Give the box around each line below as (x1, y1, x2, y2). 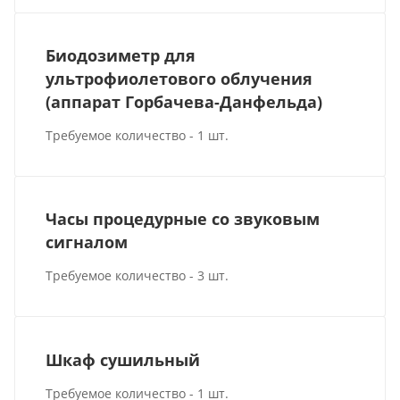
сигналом (46, 231, 129, 254)
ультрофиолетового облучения (46, 68, 313, 90)
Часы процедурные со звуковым (46, 208, 321, 230)
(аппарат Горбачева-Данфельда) (46, 91, 323, 113)
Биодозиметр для (46, 45, 196, 67)
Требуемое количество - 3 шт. (46, 267, 229, 285)
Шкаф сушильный (46, 348, 201, 371)
